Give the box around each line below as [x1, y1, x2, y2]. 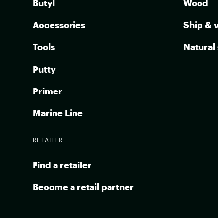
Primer [33, 86, 63, 96]
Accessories [33, 20, 86, 30]
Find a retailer [33, 160, 92, 170]
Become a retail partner [33, 182, 134, 192]
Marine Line [33, 108, 83, 118]
